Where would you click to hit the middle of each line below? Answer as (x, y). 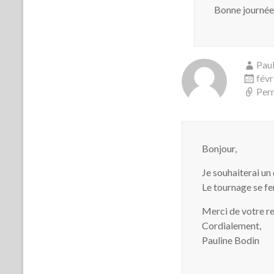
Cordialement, (231, 225)
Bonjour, (219, 148)
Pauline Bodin (231, 240)
